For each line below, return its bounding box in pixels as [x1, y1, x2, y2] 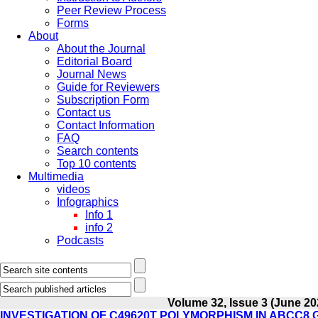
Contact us [57, 106, 111, 119]
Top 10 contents [57, 158, 136, 170]
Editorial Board [57, 55, 132, 67]
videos [57, 183, 90, 195]
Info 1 [85, 209, 113, 221]
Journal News [57, 68, 126, 80]
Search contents [57, 145, 138, 157]
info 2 [85, 221, 113, 234]
